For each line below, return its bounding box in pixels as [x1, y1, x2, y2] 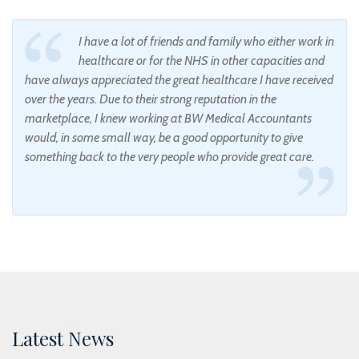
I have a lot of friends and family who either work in [79, 34, 334, 49]
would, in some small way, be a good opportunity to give [25, 130, 303, 145]
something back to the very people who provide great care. [25, 149, 314, 164]
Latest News [12, 325, 114, 351]
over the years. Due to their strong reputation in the [25, 91, 276, 107]
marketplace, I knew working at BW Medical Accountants [25, 111, 312, 126]
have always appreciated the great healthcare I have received [25, 72, 333, 87]
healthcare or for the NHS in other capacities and [79, 53, 325, 68]
